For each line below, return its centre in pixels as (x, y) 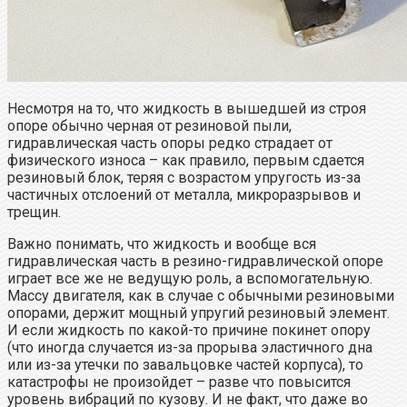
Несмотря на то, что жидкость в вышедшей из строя (187, 109)
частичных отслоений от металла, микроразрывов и (184, 195)
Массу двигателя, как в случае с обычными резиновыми (201, 296)
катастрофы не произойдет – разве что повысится (179, 382)
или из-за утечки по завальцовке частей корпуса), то (185, 365)
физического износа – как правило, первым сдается (186, 161)
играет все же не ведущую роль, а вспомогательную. (190, 279)
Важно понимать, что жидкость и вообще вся (162, 244)
